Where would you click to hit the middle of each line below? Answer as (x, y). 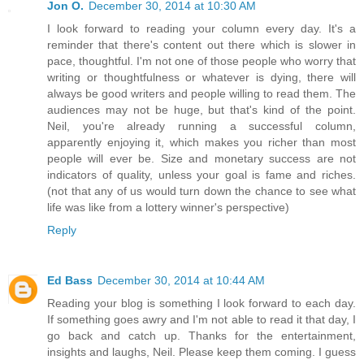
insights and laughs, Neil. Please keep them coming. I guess (201, 351)
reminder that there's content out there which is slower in (201, 44)
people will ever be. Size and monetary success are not (201, 158)
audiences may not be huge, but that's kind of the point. (201, 109)
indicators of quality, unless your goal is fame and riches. (201, 174)
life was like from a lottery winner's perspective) (168, 207)
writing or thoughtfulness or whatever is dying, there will (201, 77)
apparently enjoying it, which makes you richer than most (201, 142)
